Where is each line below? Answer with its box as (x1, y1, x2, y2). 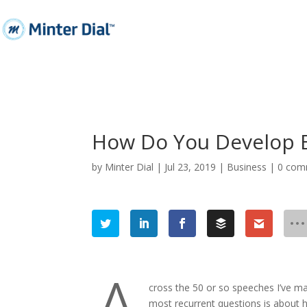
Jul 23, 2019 (164, 160, 217, 173)
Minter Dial (105, 160, 154, 173)
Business (227, 160, 267, 173)
